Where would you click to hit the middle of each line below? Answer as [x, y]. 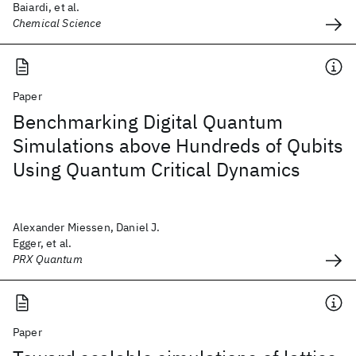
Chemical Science [57, 23]
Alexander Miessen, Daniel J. [87, 227]
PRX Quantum [48, 259]
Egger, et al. [43, 243]
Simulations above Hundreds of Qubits [178, 145]
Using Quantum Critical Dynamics [157, 169]
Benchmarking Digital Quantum [148, 122]
